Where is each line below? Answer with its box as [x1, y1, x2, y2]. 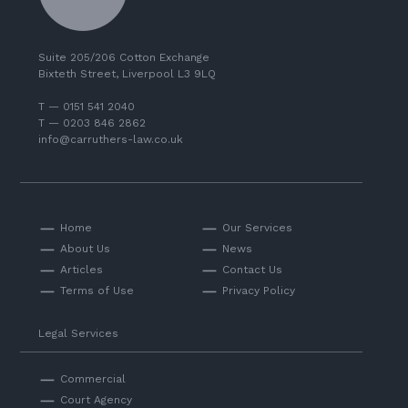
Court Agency [60, 393, 133, 406]
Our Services [222, 220, 292, 234]
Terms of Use [60, 283, 135, 297]
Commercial [60, 372, 127, 385]
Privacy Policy [222, 283, 295, 297]
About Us [60, 241, 111, 255]
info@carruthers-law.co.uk [38, 132, 184, 146]
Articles [60, 262, 104, 276]
